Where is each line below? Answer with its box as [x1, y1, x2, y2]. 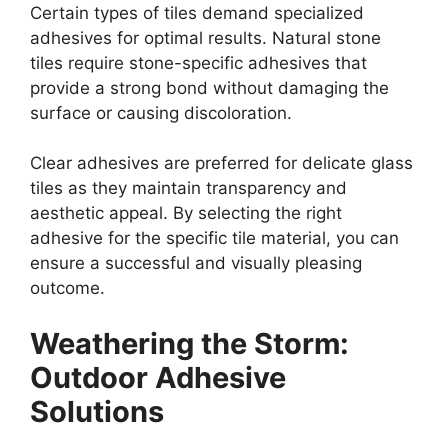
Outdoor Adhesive [30, 359, 286, 395]
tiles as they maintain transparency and [30, 178, 347, 199]
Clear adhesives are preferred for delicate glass [30, 153, 413, 174]
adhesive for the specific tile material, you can [30, 228, 399, 249]
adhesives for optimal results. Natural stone [30, 27, 381, 48]
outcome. [30, 278, 105, 299]
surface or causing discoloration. [30, 102, 292, 123]
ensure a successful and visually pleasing [30, 253, 362, 274]
